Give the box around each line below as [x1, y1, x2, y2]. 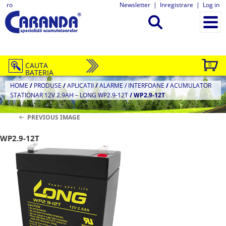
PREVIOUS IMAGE [27, 113, 80, 122]
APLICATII [67, 81, 94, 90]
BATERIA [25, 68, 53, 77]
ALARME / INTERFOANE [99, 81, 164, 90]
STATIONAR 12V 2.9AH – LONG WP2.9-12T [10, 91, 128, 99]
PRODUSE [34, 81, 62, 90]
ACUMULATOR [170, 81, 211, 90]
